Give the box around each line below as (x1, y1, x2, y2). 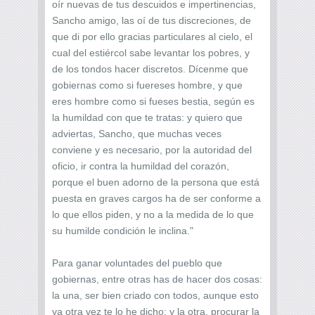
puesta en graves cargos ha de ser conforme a (52, 192, 261, 204)
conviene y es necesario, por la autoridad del (52, 143, 252, 155)
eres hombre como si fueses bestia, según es (52, 95, 255, 107)
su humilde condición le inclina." (52, 224, 193, 236)
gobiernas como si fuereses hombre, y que (52, 79, 243, 91)
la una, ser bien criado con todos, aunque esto (52, 289, 259, 301)
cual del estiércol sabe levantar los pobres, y (52, 46, 250, 58)
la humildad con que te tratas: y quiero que (52, 111, 243, 123)
